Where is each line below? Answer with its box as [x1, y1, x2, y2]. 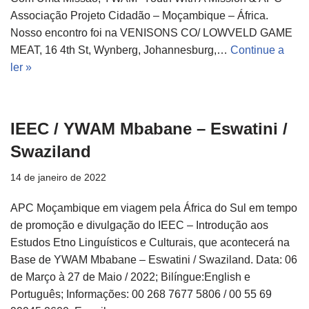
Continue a [230, 44, 284, 57]
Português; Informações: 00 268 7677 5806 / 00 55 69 [10, 288, 272, 301]
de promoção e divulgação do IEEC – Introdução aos [10, 219, 268, 232]
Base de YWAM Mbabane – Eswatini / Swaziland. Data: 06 [10, 254, 297, 266]
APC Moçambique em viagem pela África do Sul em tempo [10, 202, 297, 215]
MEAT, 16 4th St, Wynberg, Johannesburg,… [10, 44, 230, 57]
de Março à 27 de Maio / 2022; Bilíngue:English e [10, 271, 250, 283]
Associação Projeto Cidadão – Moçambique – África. [10, 10, 268, 22]
